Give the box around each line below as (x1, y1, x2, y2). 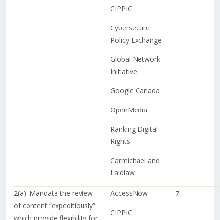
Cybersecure (110, 23, 150, 33)
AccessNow (110, 189, 148, 198)
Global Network (110, 55, 160, 64)
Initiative (110, 67, 137, 77)
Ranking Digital (110, 124, 158, 134)
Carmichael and (110, 156, 160, 165)
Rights (110, 137, 130, 146)
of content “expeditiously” (13, 201, 95, 211)
